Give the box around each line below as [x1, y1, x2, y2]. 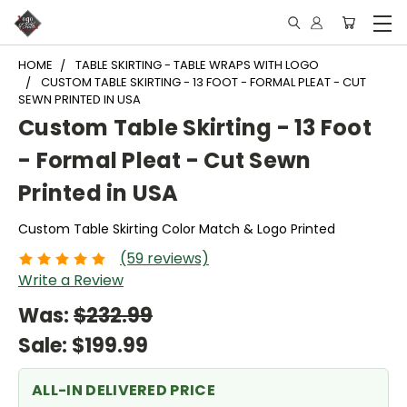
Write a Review [18, 269, 124, 291]
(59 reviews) [120, 247, 209, 269]
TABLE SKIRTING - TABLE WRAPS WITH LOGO [75, 56, 319, 74]
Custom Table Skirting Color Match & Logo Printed [18, 220, 335, 238]
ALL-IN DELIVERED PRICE [32, 379, 216, 401]
